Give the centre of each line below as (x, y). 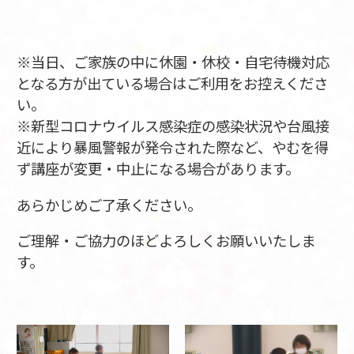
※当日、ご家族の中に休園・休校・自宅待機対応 (173, 62)
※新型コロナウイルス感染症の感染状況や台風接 (173, 126)
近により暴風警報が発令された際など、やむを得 (172, 147)
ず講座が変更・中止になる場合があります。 (158, 169)
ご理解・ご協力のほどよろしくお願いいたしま (166, 240)
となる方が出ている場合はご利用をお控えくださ (172, 83)
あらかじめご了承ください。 (109, 204)
